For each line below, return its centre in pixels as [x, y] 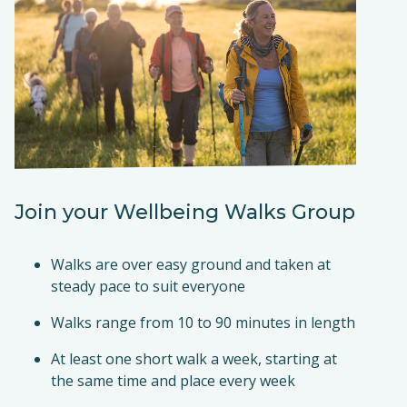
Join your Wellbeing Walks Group [185, 212]
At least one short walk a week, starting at [194, 359]
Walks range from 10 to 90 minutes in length [203, 323]
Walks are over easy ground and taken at [191, 264]
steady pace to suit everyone [148, 286]
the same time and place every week [173, 381]
